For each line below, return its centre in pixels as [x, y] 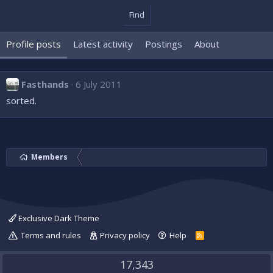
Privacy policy [125, 235]
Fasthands [45, 84]
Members [49, 157]
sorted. [21, 101]
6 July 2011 [99, 84]
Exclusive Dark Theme [58, 218]
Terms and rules [51, 235]
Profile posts [34, 44]
